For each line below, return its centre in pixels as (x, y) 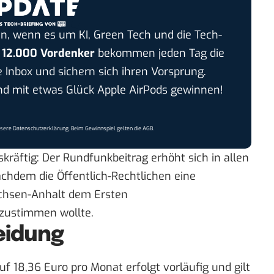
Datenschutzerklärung (41, 129)
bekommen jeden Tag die (159, 54)
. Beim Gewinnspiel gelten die (106, 129)
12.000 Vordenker (48, 54)
